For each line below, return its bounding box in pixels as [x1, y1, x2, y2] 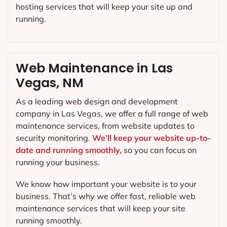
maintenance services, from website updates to [16, 120, 195, 131]
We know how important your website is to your [16, 179, 197, 190]
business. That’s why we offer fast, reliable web [16, 191, 196, 202]
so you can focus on [122, 144, 197, 155]
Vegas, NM [16, 73, 84, 92]
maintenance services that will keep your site [16, 203, 185, 214]
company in [16, 108, 61, 119]
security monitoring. [16, 132, 92, 143]
